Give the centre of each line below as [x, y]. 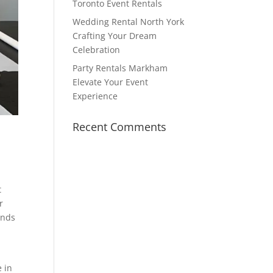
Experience [95, 96]
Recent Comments [120, 126]
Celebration [97, 49]
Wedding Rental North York [129, 21]
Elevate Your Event [111, 82]
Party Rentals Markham [120, 68]
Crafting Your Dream [115, 35]
